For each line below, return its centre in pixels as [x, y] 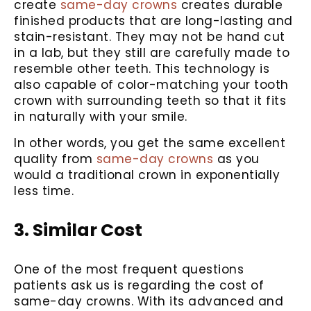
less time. [44, 191]
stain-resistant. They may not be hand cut [150, 37]
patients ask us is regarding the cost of [139, 285]
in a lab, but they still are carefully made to [152, 53]
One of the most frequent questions [129, 269]
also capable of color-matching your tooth [151, 85]
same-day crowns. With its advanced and [149, 301]
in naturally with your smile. [101, 117]
